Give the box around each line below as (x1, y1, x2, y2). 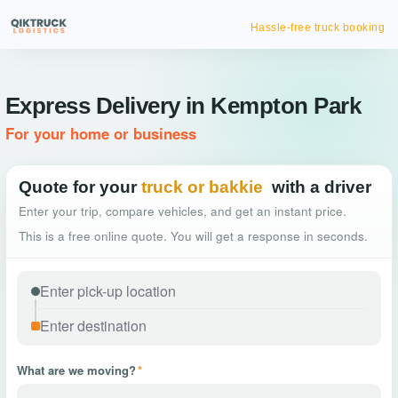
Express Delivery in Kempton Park (5, 92, 362, 119)
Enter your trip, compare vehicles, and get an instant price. (19, 203, 346, 219)
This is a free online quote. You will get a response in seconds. (19, 227, 368, 244)
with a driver (272, 178, 371, 196)
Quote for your (19, 178, 137, 196)
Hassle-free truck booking (250, 21, 385, 34)
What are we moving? (17, 362, 136, 378)
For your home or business (5, 123, 196, 144)
